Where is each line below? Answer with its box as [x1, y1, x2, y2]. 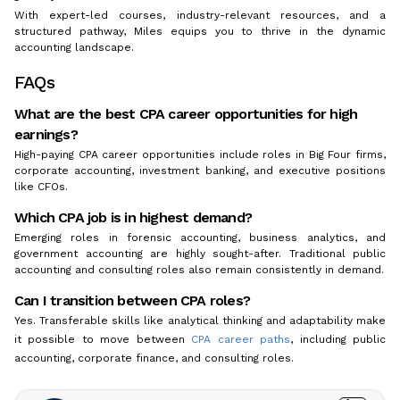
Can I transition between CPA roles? [14, 291, 250, 309]
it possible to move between [14, 332, 192, 346]
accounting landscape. [14, 40, 134, 54]
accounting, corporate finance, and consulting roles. [14, 351, 294, 364]
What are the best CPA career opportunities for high [14, 104, 358, 122]
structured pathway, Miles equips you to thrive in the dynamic [14, 24, 386, 37]
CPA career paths [191, 332, 291, 346]
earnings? [14, 125, 78, 143]
